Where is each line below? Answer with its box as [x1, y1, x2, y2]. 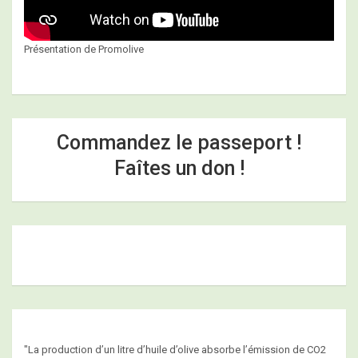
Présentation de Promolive [24, 43, 144, 56]
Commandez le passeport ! [57, 131, 301, 155]
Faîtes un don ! [113, 157, 245, 181]
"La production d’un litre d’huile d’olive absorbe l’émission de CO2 [24, 344, 326, 356]
